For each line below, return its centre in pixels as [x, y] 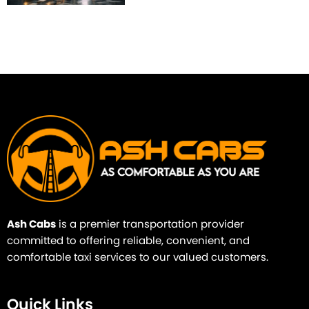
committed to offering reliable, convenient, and [128, 241]
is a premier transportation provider [150, 225]
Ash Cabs [31, 225]
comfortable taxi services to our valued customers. [138, 258]
